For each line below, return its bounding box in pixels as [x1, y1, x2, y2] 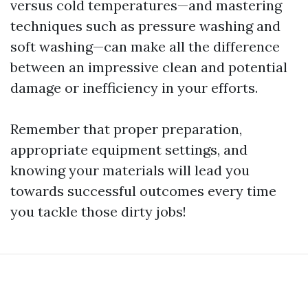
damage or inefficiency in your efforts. [10, 79, 258, 96]
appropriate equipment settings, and [10, 141, 247, 158]
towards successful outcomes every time [10, 182, 276, 199]
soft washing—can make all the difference [10, 38, 280, 55]
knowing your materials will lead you [10, 162, 250, 179]
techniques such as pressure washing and [10, 17, 280, 34]
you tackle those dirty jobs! [10, 203, 186, 220]
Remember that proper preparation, [10, 120, 242, 137]
